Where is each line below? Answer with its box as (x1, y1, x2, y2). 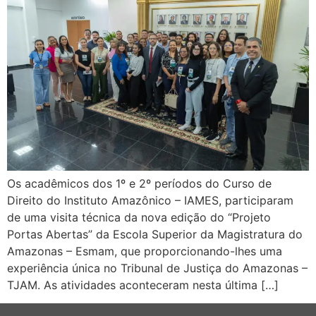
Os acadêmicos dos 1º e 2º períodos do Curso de (7, 176, 272, 191)
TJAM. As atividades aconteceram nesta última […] (7, 278, 279, 293)
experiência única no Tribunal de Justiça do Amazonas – (7, 261, 308, 276)
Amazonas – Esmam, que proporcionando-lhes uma (7, 244, 282, 259)
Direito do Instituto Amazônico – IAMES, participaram (7, 193, 293, 208)
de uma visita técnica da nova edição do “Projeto (7, 210, 271, 225)
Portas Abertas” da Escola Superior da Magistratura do (7, 227, 303, 242)
